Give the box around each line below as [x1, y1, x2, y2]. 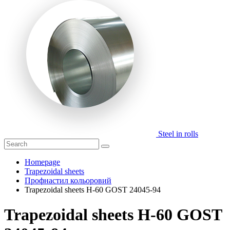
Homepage [25, 158, 60, 166]
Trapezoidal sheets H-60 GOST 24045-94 [25, 185, 161, 194]
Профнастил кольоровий [25, 176, 111, 185]
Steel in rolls [158, 129, 198, 138]
